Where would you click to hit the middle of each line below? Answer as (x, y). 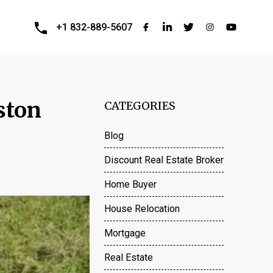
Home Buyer (130, 184)
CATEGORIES (140, 106)
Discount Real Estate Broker (164, 160)
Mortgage (125, 233)
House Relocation (142, 209)
